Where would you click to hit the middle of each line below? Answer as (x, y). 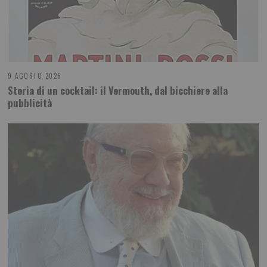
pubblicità (30, 103)
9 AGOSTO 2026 (35, 75)
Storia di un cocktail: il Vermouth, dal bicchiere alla (118, 91)
